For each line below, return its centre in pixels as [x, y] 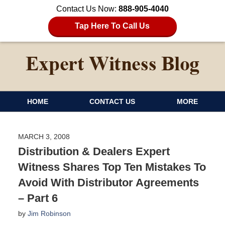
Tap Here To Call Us [113, 26]
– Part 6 [38, 198]
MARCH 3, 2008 [44, 136]
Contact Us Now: [87, 9]
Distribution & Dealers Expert [94, 151]
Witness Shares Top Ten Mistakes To [112, 167]
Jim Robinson [49, 213]
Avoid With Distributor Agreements [108, 182]
